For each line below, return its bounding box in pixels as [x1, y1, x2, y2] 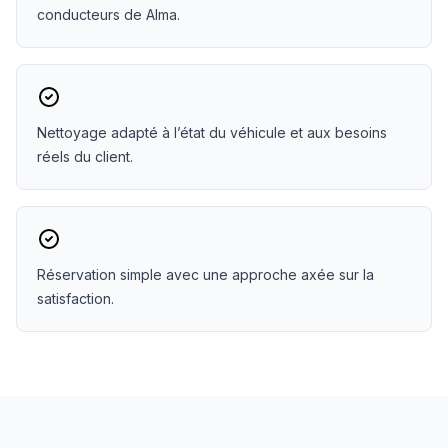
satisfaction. [37, 290, 114, 307]
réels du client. [37, 148, 133, 165]
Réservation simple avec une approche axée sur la [37, 266, 374, 283]
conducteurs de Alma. [37, 6, 180, 23]
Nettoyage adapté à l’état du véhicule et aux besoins [37, 124, 387, 141]
